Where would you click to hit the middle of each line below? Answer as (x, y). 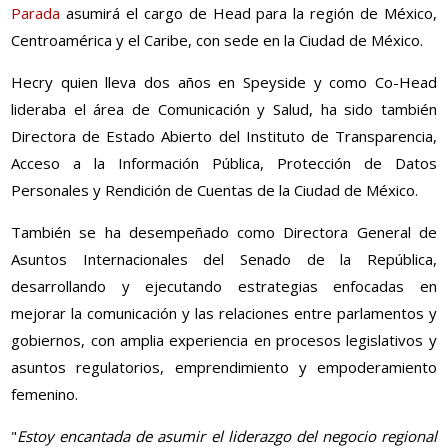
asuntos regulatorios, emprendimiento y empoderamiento (224, 367)
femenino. (45, 394)
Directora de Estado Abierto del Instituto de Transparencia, (224, 136)
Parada (36, 13)
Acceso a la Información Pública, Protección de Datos (224, 163)
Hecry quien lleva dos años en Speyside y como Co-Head (224, 82)
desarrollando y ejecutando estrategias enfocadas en (224, 286)
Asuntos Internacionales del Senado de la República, (224, 259)
